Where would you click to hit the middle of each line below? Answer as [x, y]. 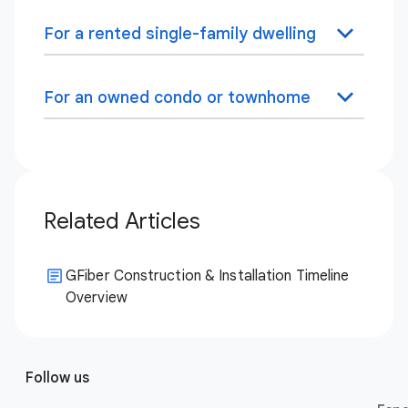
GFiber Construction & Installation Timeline [208, 276]
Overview [97, 298]
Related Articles [122, 221]
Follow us [57, 378]
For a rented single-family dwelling [180, 33]
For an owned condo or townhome [177, 97]
